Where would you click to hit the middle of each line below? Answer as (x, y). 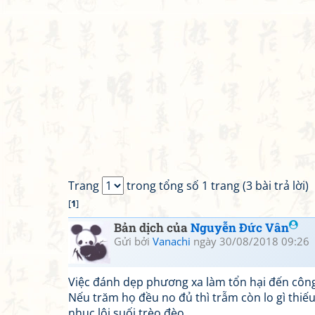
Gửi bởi (133, 241)
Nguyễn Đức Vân (240, 227)
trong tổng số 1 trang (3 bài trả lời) (216, 186)
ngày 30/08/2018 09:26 (250, 241)
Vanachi (172, 241)
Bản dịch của (152, 227)
